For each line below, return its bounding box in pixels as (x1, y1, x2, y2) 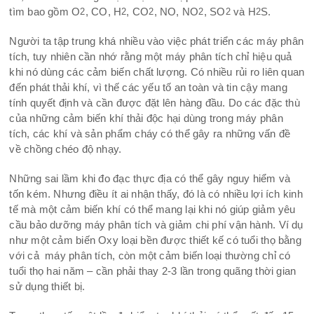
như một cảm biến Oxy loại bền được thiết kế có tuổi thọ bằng (9, 233, 301, 246)
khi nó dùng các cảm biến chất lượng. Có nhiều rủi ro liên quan (9, 65, 305, 78)
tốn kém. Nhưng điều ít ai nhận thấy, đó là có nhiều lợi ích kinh (9, 187, 303, 200)
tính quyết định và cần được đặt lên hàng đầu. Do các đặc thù (9, 96, 300, 109)
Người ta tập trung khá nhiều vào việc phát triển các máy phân (9, 34, 304, 47)
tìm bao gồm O (9, 5, 81, 18)
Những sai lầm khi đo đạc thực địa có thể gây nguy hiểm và (9, 172, 291, 184)
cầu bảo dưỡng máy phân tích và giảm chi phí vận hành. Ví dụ (9, 218, 303, 231)
